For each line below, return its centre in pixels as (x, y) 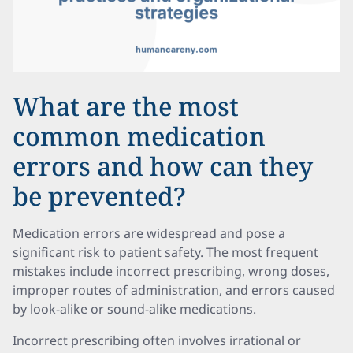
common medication (139, 136)
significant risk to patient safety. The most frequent (165, 252)
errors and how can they (163, 166)
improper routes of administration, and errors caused (174, 290)
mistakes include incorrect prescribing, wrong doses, (171, 271)
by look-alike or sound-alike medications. (134, 309)
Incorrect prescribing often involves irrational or (157, 340)
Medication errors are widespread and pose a (149, 233)
